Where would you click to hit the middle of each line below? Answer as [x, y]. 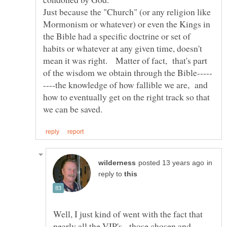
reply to [111, 174]
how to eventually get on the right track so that [126, 97]
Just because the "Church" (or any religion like [127, 12]
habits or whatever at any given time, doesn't [123, 48]
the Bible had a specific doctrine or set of [117, 36]
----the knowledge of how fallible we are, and [125, 85]
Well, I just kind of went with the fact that [128, 214]
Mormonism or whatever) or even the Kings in [127, 24]
